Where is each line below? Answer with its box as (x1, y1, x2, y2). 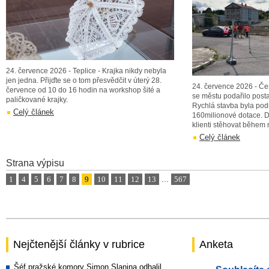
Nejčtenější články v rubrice (13, 238, 145, 250)
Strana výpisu (6, 157, 64, 168)
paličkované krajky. (6, 95, 68, 104)
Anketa (199, 238, 233, 250)
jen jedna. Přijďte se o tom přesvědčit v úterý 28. (6, 76, 162, 85)
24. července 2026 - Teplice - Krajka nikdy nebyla (6, 67, 166, 75)
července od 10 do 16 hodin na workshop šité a (6, 86, 160, 94)
